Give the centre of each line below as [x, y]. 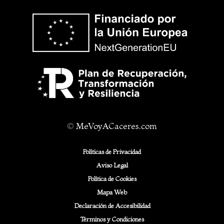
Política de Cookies [112, 178]
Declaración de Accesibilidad [112, 205]
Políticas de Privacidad [112, 151]
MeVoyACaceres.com [116, 125]
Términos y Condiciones [112, 219]
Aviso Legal [112, 165]
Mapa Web [112, 192]
